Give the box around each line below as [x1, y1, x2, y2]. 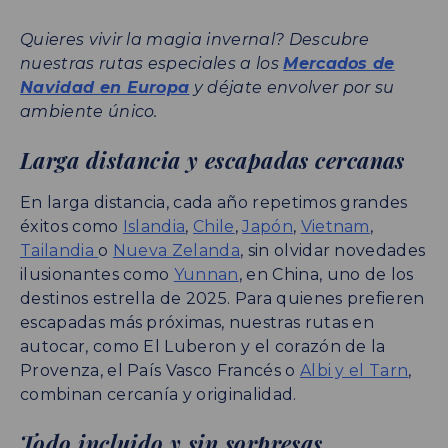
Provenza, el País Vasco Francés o [20, 361, 300, 381]
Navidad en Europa [20, 78, 190, 98]
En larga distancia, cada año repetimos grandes [20, 193, 408, 213]
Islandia [122, 217, 186, 237]
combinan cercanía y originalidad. [20, 385, 297, 405]
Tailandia [20, 241, 99, 261]
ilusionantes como [20, 265, 174, 285]
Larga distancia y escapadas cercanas [20, 145, 405, 176]
